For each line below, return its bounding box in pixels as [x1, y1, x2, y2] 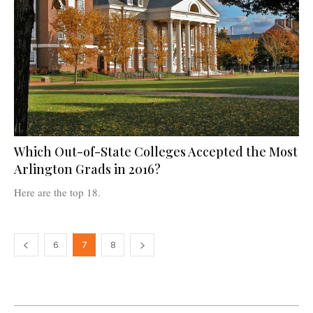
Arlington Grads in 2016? [14, 160, 161, 177]
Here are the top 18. [14, 184, 101, 199]
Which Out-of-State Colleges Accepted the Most [14, 143, 298, 160]
